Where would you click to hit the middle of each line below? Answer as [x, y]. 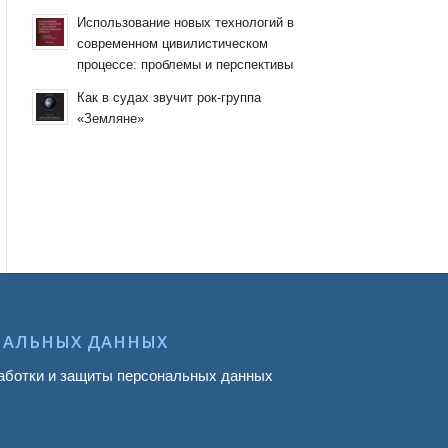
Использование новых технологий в [185, 22]
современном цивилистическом [172, 43]
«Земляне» [110, 118]
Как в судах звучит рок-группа [169, 97]
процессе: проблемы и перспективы [185, 64]
